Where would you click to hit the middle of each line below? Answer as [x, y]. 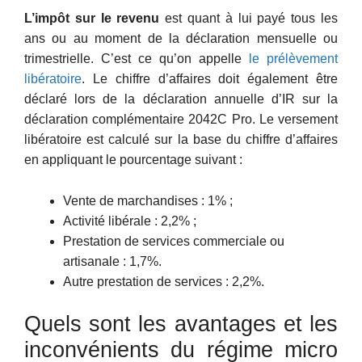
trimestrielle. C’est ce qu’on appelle [137, 58]
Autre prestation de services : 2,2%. [164, 281]
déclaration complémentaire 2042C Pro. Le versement [181, 119]
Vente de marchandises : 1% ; [148, 200]
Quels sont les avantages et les [181, 324]
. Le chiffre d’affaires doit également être [210, 78]
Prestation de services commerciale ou [174, 241]
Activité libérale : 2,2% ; [130, 221]
